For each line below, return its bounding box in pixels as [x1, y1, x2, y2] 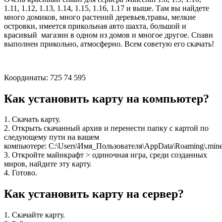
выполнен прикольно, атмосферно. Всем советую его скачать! [4, 39, 214, 48]
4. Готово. [4, 168, 37, 177]
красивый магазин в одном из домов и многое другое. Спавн [4, 30, 213, 39]
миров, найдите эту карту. [4, 160, 92, 168]
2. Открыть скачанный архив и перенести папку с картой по [4, 124, 209, 133]
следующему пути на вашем [4, 133, 99, 142]
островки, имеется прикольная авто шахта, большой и [4, 21, 186, 30]
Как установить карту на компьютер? [4, 92, 209, 105]
